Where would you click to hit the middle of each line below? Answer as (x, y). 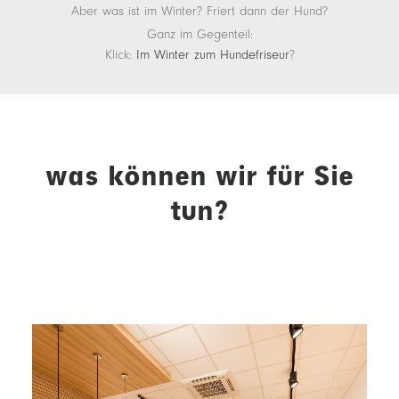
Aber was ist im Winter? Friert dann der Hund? (199, 11)
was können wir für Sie (199, 175)
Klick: (120, 55)
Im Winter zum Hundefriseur (212, 55)
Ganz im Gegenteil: (199, 34)
